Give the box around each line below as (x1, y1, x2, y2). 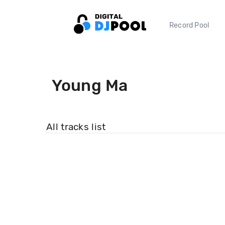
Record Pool (169, 21, 209, 30)
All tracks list (46, 121, 106, 133)
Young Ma (52, 76, 128, 95)
